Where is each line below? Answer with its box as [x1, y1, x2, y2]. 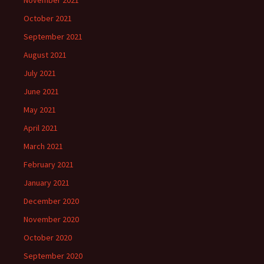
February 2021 [24, 159, 74, 170]
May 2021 [24, 104, 56, 115]
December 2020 [24, 196, 79, 206]
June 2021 [24, 86, 59, 97]
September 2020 [24, 250, 82, 261]
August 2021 [24, 49, 67, 60]
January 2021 [24, 177, 70, 188]
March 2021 [24, 141, 63, 151]
